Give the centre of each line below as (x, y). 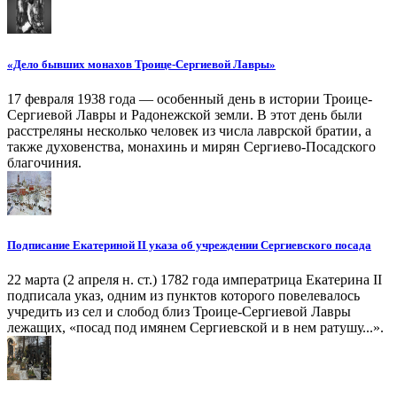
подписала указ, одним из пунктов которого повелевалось (183, 296)
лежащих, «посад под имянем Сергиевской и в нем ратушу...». (195, 328)
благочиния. (44, 162)
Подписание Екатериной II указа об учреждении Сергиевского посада (189, 245)
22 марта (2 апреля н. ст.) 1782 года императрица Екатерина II (195, 280)
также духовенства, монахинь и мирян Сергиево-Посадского (191, 146)
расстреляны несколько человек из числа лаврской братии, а (189, 130)
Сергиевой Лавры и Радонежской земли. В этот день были (185, 114)
